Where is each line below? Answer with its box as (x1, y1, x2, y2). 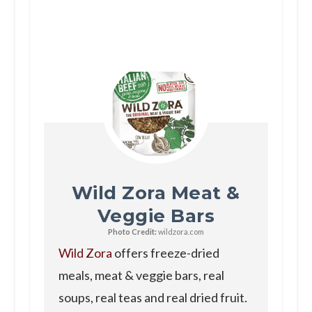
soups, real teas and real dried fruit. (58, 289, 247, 305)
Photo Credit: (107, 226, 157, 236)
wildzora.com (156, 226, 204, 236)
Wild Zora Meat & (71, 181, 240, 204)
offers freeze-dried (111, 244, 219, 260)
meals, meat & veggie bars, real (58, 267, 224, 283)
